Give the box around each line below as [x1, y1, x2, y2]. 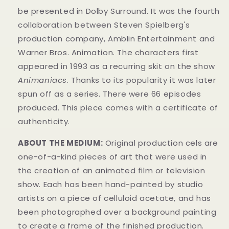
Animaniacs [18, 74, 67, 85]
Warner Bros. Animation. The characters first [18, 47, 199, 58]
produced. [18, 102, 62, 113]
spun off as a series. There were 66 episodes [18, 88, 201, 99]
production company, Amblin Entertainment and [18, 33, 215, 44]
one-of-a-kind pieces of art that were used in [18, 151, 208, 162]
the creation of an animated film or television [18, 165, 205, 176]
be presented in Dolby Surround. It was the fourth [18, 5, 220, 16]
